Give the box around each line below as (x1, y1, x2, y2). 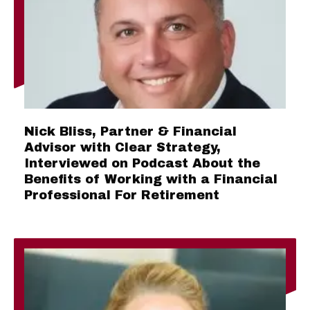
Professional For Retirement (24, 188, 219, 203)
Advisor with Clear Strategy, (24, 140, 221, 155)
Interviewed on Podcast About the (24, 156, 260, 171)
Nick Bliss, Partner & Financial (24, 125, 237, 139)
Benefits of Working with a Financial (24, 172, 277, 187)
